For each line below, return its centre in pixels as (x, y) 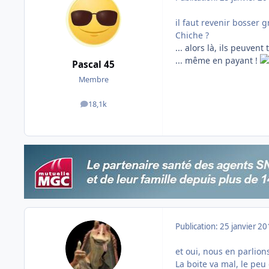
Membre (93, 80)
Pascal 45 (93, 64)
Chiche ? (192, 35)
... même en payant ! (218, 60)
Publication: (198, 227)
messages (110, 107)
